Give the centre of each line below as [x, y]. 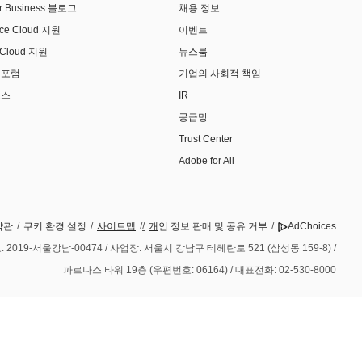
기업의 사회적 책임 [219, 74]
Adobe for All [206, 161]
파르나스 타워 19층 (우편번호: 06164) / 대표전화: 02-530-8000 [200, 270]
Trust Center [205, 139]
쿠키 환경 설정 [55, 227]
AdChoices [312, 227]
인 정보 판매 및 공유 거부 [213, 227]
